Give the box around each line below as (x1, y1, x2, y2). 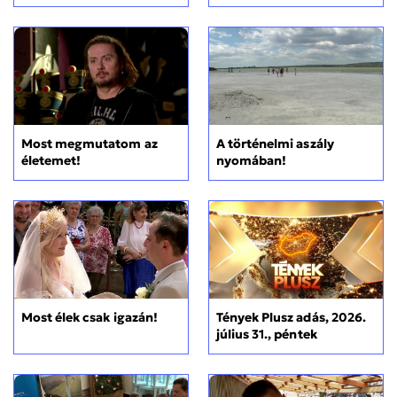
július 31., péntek (216, 326, 317, 343)
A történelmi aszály (216, 135, 334, 152)
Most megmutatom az (21, 135, 158, 152)
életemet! (21, 152, 82, 168)
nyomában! (216, 152, 287, 168)
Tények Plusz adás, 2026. (216, 309, 366, 326)
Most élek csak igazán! (21, 309, 158, 326)
